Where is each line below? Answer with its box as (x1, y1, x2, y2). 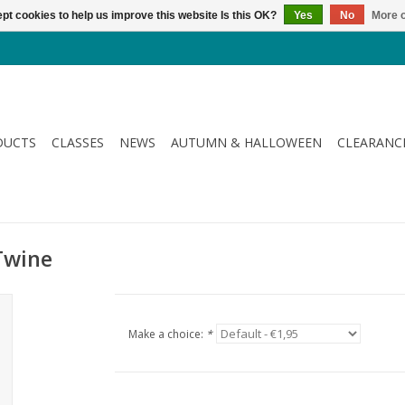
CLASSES (52, 134, 104, 151)
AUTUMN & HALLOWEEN (171, 134, 322, 151)
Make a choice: (127, 326, 206, 342)
